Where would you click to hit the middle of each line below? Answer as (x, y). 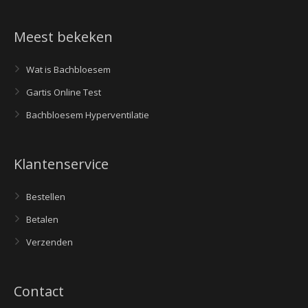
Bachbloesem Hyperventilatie (88, 115)
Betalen (42, 219)
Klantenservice (61, 164)
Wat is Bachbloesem (68, 69)
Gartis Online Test (64, 92)
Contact (39, 291)
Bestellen (46, 197)
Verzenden (49, 242)
